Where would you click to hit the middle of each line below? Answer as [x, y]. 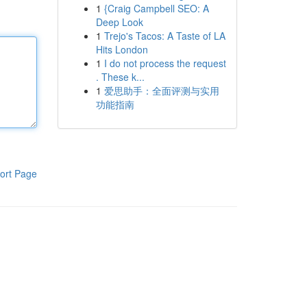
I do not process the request [165, 63]
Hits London [122, 49]
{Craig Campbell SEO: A [156, 8]
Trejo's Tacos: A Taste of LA [164, 36]
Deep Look [119, 22]
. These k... [120, 77]
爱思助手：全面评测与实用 [161, 90]
